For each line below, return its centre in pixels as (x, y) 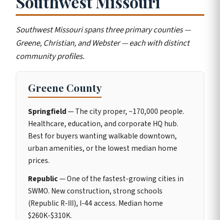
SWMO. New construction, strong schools (95, 191)
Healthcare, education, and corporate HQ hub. (103, 124)
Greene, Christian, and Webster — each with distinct (103, 43)
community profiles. (50, 57)
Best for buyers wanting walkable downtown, (102, 136)
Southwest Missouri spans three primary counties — (103, 30)
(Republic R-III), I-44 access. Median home (96, 203)
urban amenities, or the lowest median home (103, 148)
